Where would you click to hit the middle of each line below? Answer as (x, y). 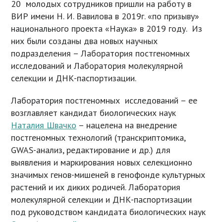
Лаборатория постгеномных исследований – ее (104, 101)
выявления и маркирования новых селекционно (102, 163)
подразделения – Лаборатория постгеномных (101, 54)
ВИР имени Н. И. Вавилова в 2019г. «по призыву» (105, 16)
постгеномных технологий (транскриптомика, (98, 138)
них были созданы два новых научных (84, 41)
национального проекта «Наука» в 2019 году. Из (107, 29)
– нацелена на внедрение (127, 125)
